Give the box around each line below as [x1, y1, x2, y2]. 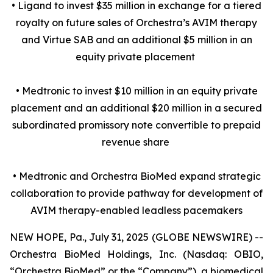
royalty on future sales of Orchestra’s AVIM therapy [16, 16, 257, 29]
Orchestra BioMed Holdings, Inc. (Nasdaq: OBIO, [10, 248, 263, 260]
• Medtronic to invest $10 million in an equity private [15, 85, 258, 97]
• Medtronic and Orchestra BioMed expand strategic [12, 170, 261, 182]
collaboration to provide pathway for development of [10, 187, 263, 199]
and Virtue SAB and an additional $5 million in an [21, 34, 252, 46]
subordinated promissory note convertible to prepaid [12, 119, 261, 131]
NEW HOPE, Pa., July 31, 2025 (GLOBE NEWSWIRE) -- [10, 231, 263, 243]
